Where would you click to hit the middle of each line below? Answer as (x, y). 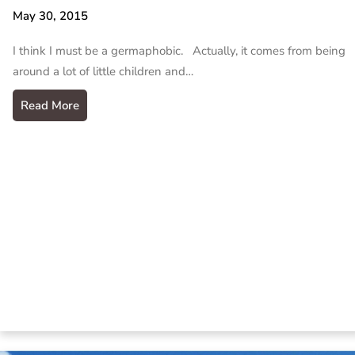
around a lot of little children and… (103, 72)
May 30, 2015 (50, 16)
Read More (50, 106)
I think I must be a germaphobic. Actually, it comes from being (179, 51)
